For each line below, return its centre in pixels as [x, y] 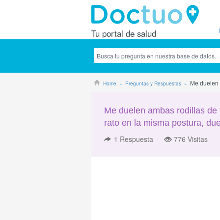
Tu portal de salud [124, 33]
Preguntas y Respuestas [153, 83]
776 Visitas [191, 139]
